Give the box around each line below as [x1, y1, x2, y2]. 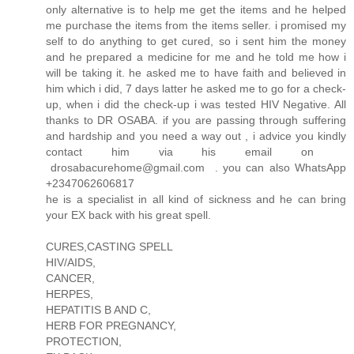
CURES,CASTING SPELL [46, 239, 173, 253]
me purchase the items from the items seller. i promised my [46, 18, 346, 32]
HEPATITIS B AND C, [46, 303, 151, 316]
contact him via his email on [46, 145, 346, 158]
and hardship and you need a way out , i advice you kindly [46, 129, 346, 142]
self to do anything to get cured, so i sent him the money [46, 34, 346, 47]
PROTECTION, [46, 334, 122, 348]
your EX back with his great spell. [46, 208, 211, 221]
